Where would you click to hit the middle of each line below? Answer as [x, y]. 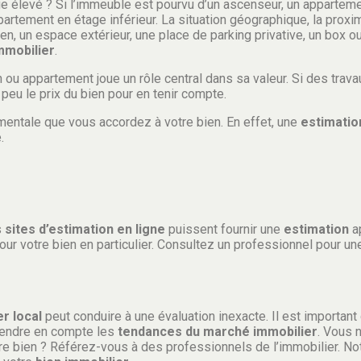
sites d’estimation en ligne [83, 229]
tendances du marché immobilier [218, 331]
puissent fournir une [224, 229]
